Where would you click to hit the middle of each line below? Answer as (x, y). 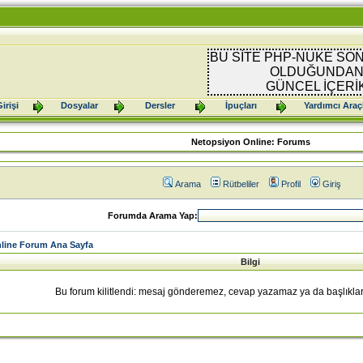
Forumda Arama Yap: (152, 216)
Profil (290, 184)
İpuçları (241, 105)
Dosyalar (79, 105)
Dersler (160, 105)
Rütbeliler (241, 184)
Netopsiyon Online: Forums (250, 142)
